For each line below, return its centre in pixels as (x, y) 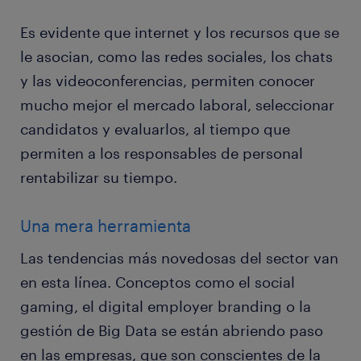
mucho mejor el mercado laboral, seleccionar (177, 105)
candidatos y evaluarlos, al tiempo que (155, 129)
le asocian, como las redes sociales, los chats (176, 57)
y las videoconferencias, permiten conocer (168, 81)
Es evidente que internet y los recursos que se (180, 33)
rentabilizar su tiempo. (101, 178)
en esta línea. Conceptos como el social (158, 282)
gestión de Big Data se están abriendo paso (172, 331)
